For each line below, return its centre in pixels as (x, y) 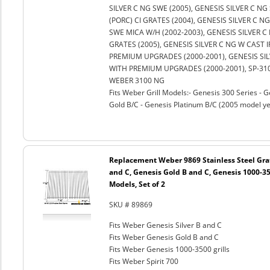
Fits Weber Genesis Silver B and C (165, 225)
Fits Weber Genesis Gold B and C (164, 237)
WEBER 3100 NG (137, 80)
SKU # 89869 (130, 205)
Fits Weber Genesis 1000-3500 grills (169, 249)
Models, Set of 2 (137, 184)
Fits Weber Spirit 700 (143, 261)
